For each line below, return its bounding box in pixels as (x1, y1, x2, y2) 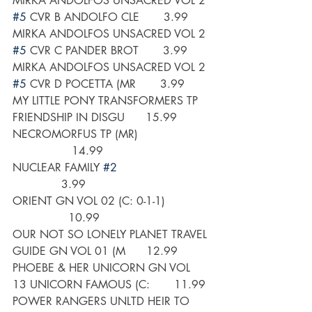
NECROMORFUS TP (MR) (13, 127, 208, 142)
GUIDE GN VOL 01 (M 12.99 (13, 244, 178, 259)
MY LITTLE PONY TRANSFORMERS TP (13, 93, 201, 109)
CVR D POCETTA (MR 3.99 (26, 77, 185, 92)
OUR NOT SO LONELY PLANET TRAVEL (13, 227, 210, 242)
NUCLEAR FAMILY (13, 160, 103, 175)
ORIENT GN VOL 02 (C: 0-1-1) (13, 194, 210, 209)
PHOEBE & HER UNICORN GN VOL (13, 260, 194, 276)
